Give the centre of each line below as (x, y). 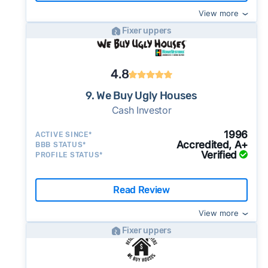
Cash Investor (141, 110)
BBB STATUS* (61, 145)
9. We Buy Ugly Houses (141, 96)
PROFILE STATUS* (69, 155)
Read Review (141, 190)
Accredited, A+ (212, 145)
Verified (219, 155)
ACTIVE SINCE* (63, 135)
